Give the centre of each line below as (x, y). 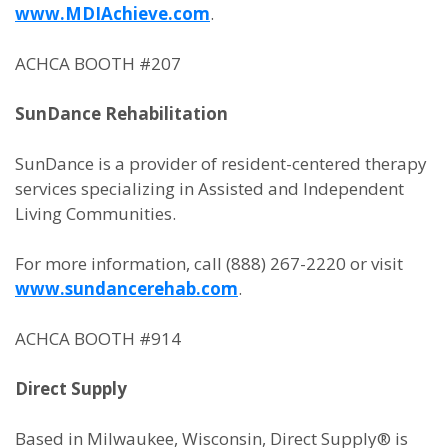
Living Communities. (95, 213)
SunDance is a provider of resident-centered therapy (221, 163)
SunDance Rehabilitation (121, 113)
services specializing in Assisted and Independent (209, 188)
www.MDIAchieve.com (112, 13)
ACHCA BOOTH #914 (98, 338)
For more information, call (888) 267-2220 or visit (209, 263)
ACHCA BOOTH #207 (98, 63)
